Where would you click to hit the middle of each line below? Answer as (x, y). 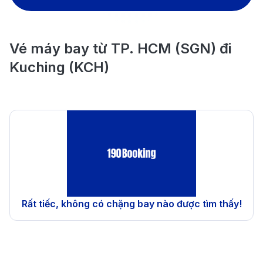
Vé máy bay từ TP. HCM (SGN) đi (120, 48)
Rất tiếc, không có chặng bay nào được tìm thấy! (131, 203)
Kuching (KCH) (59, 67)
